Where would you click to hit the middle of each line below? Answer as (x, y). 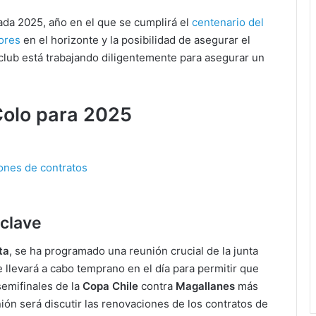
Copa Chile (110, 286)
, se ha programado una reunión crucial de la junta (134, 251)
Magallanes (205, 286)
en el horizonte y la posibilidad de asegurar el (137, 40)
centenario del (228, 23)
